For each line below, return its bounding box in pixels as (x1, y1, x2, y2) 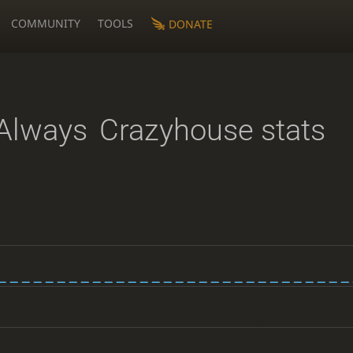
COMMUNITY (11, 16, 81, 31)
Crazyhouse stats (98, 113, 325, 148)
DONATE (168, 16, 213, 32)
